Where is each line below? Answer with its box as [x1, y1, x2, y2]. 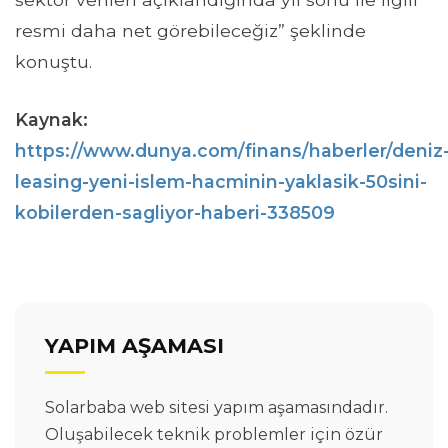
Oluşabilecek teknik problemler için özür [45, 424, 383, 444]
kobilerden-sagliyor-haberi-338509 [15, 201, 335, 223]
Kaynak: [15, 108, 88, 130]
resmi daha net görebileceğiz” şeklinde [15, 20, 366, 42]
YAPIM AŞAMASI [45, 332, 224, 358]
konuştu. [15, 51, 92, 73]
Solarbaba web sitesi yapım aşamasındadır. [45, 397, 388, 417]
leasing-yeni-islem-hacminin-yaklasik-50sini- [15, 170, 427, 192]
